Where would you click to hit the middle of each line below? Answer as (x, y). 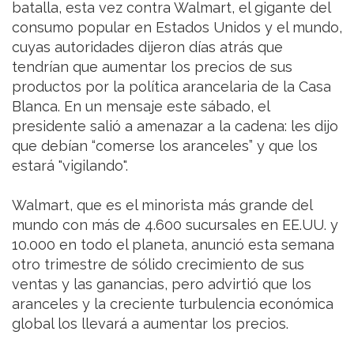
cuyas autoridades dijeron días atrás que (147, 47)
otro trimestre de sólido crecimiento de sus (158, 265)
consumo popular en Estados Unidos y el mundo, (177, 28)
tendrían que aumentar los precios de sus (152, 67)
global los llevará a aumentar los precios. (150, 324)
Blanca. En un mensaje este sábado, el (141, 107)
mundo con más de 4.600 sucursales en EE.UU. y (175, 225)
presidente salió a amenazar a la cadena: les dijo (175, 126)
